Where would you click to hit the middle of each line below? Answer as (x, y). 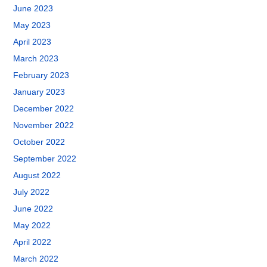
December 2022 (44, 108)
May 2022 (32, 225)
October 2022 (39, 142)
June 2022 (33, 209)
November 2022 (44, 125)
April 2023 (32, 42)
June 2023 (33, 8)
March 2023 (36, 58)
